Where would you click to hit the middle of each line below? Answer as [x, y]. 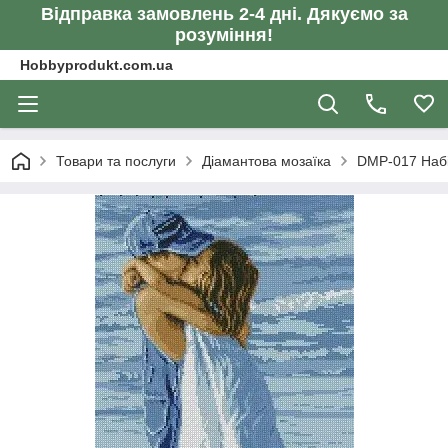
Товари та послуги [116, 161]
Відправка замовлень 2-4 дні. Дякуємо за [224, 14]
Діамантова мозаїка [266, 161]
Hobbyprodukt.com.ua [96, 65]
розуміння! [224, 35]
